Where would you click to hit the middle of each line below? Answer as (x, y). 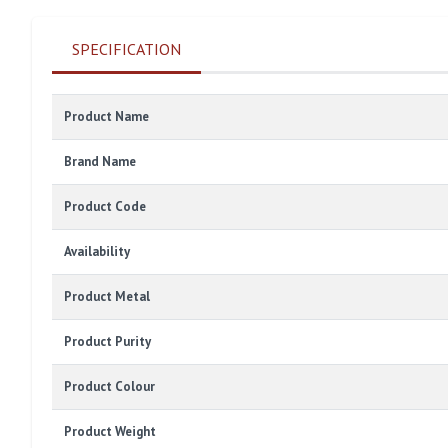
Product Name (106, 117)
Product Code (105, 207)
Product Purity (107, 342)
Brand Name (100, 162)
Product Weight (110, 432)
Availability (97, 252)
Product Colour (109, 387)
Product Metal (107, 297)
